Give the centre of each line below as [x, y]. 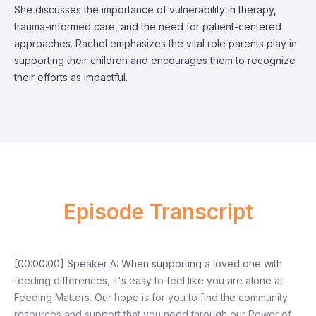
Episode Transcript [158, 212]
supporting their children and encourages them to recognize [155, 60]
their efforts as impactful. [71, 77]
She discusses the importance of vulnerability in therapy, [145, 10]
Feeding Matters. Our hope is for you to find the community [151, 297]
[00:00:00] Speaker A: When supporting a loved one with [148, 263]
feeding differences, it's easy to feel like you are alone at [148, 280]
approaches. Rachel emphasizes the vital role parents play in [156, 43]
